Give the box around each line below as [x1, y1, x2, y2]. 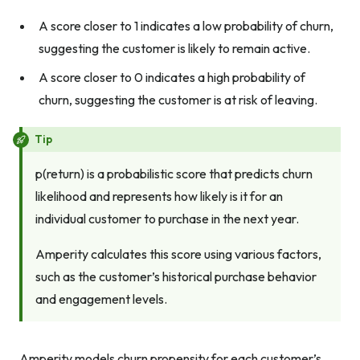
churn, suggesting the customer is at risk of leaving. [39, 92, 317, 108]
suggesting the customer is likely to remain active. [39, 40, 310, 57]
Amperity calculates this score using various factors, [35, 246, 321, 263]
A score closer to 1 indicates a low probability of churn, [39, 18, 333, 35]
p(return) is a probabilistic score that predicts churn [35, 166, 313, 182]
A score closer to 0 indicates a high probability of [39, 69, 305, 86]
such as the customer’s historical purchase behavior [35, 268, 317, 285]
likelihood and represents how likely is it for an [35, 188, 283, 205]
